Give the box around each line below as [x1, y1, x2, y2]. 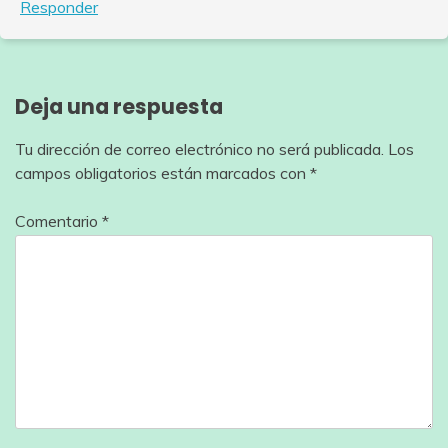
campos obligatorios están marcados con [15, 163, 310, 184]
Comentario [15, 211, 102, 232]
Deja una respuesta [15, 92, 223, 122]
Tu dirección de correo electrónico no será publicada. [15, 139, 384, 160]
